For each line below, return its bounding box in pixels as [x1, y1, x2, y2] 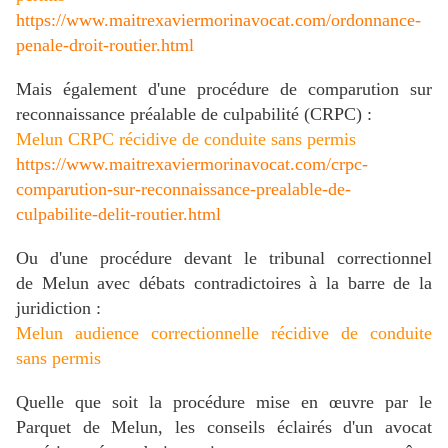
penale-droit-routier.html [16, 35, 194, 56]
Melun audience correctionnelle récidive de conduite [16, 323, 432, 344]
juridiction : [16, 298, 101, 319]
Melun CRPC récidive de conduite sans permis [16, 129, 356, 150]
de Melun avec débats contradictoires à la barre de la [16, 273, 432, 294]
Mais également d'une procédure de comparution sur [16, 79, 432, 100]
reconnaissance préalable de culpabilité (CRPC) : [16, 104, 372, 125]
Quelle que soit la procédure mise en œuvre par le [16, 392, 432, 413]
